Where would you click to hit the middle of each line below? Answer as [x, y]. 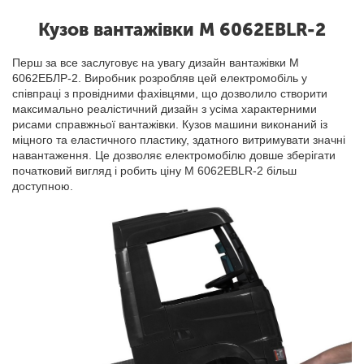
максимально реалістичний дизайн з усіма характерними [165, 109]
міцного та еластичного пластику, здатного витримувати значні [179, 140]
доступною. [43, 186]
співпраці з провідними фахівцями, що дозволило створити [170, 94]
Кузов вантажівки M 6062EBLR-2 [182, 30]
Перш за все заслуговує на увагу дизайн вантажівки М [156, 63]
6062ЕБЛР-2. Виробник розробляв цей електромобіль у [160, 78]
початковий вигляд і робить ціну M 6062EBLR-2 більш [155, 171]
